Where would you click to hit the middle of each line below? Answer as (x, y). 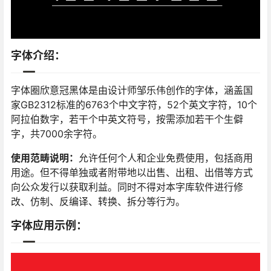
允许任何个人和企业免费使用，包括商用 (166, 158)
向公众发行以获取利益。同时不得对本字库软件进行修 (127, 187)
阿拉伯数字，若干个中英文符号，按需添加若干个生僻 (127, 119)
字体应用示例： (49, 226)
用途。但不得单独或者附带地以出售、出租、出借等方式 (132, 173)
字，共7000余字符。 (57, 134)
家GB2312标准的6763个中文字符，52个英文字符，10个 (134, 105)
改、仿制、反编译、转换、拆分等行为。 (98, 202)
